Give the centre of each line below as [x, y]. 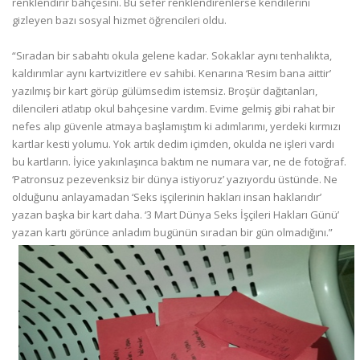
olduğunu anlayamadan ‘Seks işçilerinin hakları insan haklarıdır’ [167, 196]
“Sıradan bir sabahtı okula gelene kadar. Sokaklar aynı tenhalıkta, [172, 55]
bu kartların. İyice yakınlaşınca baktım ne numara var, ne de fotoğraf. [179, 161]
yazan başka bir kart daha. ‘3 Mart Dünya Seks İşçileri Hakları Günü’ [176, 214]
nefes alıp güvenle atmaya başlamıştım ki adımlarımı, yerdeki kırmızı [176, 126]
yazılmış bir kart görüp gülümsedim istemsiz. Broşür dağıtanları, [165, 90]
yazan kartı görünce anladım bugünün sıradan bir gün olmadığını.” [172, 232]
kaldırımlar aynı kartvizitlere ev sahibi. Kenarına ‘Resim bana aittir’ [172, 73]
